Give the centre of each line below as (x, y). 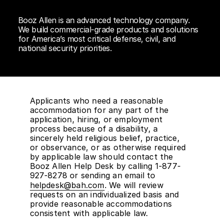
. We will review (134, 185)
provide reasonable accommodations (101, 204)
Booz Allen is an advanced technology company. (104, 20)
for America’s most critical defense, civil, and (97, 39)
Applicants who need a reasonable (96, 101)
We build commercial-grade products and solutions (108, 30)
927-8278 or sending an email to (93, 176)
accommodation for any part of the (99, 110)
